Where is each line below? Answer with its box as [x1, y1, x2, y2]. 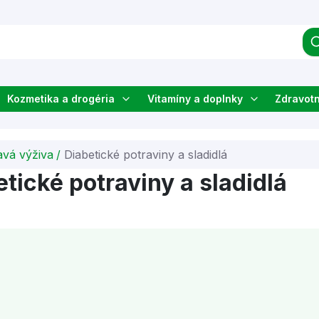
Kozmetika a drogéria [7, 93, 115, 105]
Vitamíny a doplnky [147, 93, 243, 105]
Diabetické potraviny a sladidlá [63, 147, 227, 162]
